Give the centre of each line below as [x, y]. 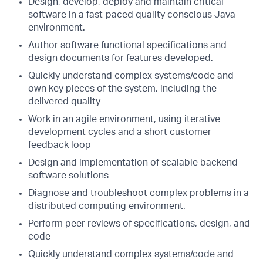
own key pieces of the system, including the [122, 89]
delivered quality [64, 102]
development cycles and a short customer [120, 132]
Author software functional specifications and [127, 45]
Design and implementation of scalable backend [133, 163]
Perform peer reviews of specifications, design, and [139, 224]
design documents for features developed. [121, 58]
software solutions [68, 176]
